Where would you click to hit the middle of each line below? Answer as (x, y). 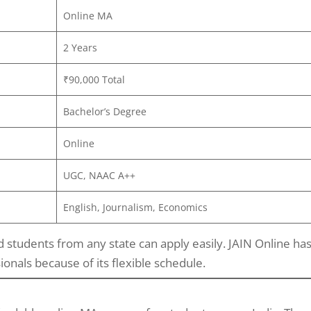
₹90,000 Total (94, 79)
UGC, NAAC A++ (99, 175)
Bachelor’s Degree (104, 111)
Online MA (87, 15)
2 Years (80, 47)
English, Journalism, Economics (135, 207)
